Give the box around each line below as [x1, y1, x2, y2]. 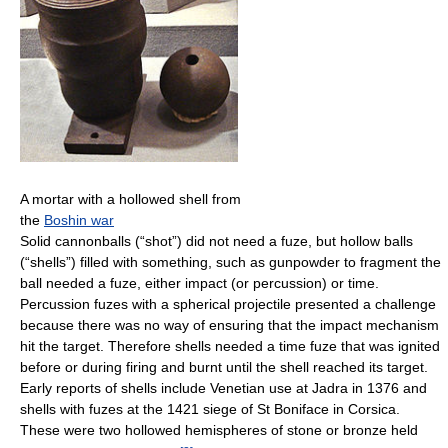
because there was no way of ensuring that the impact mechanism [20, 317, 439, 334]
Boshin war [44, 212, 114, 229]
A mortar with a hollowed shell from [20, 191, 241, 208]
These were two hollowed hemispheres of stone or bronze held [20, 422, 418, 439]
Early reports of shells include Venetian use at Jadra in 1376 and [20, 380, 427, 397]
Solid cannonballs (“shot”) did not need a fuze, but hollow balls [20, 233, 413, 250]
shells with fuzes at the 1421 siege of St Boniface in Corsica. [20, 401, 400, 418]
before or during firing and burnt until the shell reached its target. [20, 359, 428, 376]
